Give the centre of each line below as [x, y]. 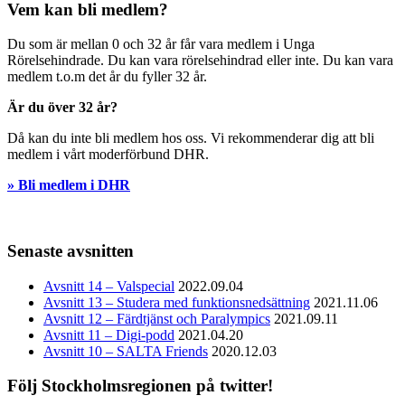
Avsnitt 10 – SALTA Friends [126, 351]
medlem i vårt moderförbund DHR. [108, 155]
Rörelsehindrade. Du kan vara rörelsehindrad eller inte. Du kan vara [200, 61]
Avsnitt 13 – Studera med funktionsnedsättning [177, 302]
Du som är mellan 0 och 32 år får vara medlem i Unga [161, 44]
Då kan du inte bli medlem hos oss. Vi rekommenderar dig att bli [191, 138]
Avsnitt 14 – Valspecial [109, 286]
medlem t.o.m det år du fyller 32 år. [107, 77]
